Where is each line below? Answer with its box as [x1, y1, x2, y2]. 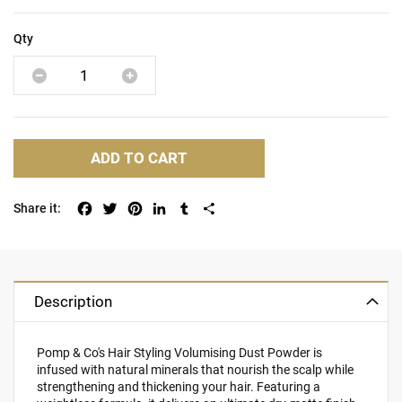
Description [34, 293, 113, 311]
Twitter [118, 198, 159, 214]
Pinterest [144, 198, 195, 214]
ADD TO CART [91, 148, 188, 167]
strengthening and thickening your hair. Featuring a [37, 379, 321, 394]
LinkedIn [169, 198, 217, 214]
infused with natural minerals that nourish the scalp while [37, 362, 354, 377]
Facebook [94, 198, 149, 214]
